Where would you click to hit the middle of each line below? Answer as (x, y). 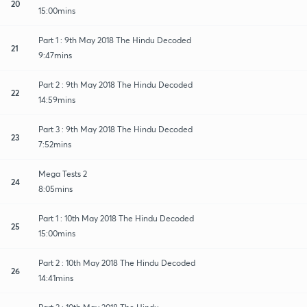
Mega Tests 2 (63, 173)
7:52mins (55, 144)
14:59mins (57, 99)
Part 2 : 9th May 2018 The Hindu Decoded (115, 84)
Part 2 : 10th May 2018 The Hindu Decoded (117, 262)
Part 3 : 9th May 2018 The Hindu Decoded (115, 129)
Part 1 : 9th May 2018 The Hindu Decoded (115, 40)
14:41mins (56, 278)
